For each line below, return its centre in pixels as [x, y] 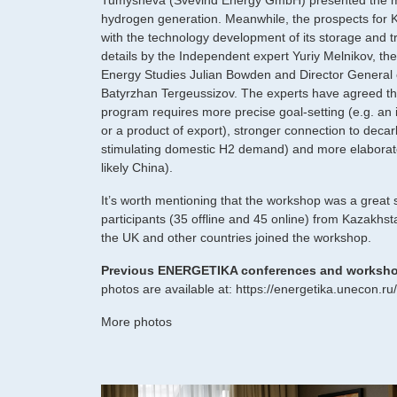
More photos [136, 322]
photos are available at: [168, 289]
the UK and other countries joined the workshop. [236, 238]
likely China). [137, 168]
